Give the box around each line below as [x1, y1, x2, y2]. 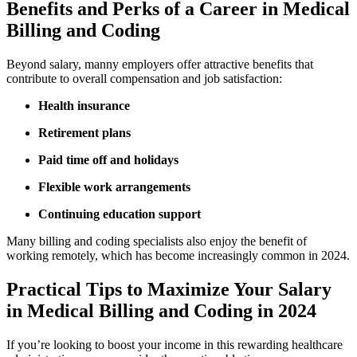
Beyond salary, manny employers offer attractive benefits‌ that [6, 57, 313, 71]
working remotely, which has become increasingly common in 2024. [6, 248, 350, 262]
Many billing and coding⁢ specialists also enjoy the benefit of [6, 233, 307, 248]
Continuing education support [38, 206, 201, 221]
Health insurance [38, 98, 130, 112]
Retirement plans [38, 125, 131, 139]
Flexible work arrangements [38, 179, 190, 194]
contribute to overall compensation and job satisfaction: [6, 71, 282, 85]
